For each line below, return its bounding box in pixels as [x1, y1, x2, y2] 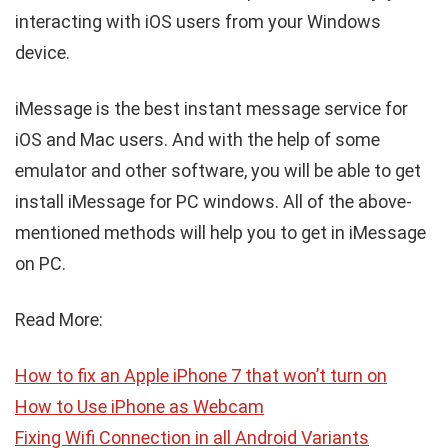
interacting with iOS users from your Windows [15, 10, 381, 32]
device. [15, 41, 70, 63]
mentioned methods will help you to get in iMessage [15, 221, 426, 243]
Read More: [15, 308, 103, 330]
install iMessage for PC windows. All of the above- [15, 190, 412, 212]
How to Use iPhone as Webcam [15, 395, 264, 417]
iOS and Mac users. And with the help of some [15, 128, 380, 150]
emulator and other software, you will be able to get [15, 159, 421, 181]
